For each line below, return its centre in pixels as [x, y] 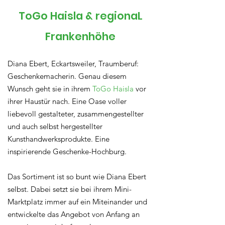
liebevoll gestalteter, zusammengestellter [76, 114]
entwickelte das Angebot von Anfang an [74, 214]
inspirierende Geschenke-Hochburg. [67, 151]
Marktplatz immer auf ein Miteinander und [77, 202]
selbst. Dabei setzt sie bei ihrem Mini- [70, 189]
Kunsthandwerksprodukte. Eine [59, 139]
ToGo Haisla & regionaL [80, 16]
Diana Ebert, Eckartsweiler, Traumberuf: [73, 64]
